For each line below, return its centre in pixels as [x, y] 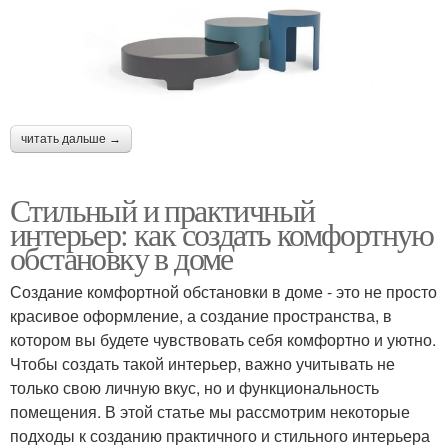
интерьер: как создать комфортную [222, 234]
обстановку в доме [121, 258]
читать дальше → [71, 139]
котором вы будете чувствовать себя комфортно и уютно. [223, 340]
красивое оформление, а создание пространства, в [201, 316]
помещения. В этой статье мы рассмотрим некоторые [210, 412]
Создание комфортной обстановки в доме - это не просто [223, 292]
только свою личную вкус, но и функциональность [194, 388]
